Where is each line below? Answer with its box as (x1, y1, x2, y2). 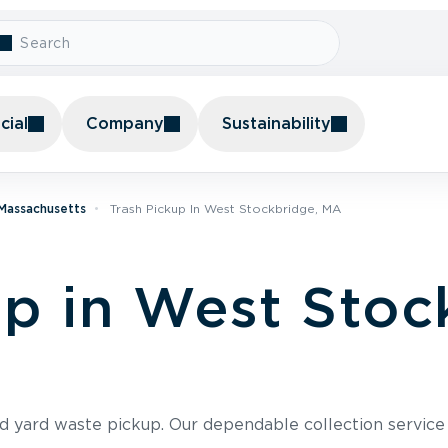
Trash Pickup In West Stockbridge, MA (110, 201, 341, 216)
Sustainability (222, 114, 331, 133)
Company (86, 114, 164, 133)
